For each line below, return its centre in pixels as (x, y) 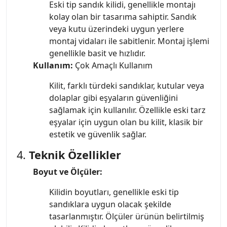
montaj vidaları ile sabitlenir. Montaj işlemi (129, 41)
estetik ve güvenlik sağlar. (98, 134)
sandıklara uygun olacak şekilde (110, 204)
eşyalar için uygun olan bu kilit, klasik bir (126, 122)
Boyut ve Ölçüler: (68, 172)
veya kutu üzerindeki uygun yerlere (117, 29)
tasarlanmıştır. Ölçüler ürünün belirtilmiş (127, 216)
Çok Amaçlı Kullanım (113, 65)
